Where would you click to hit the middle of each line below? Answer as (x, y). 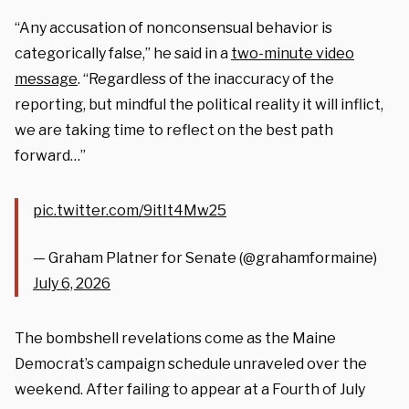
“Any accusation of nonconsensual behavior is (173, 27)
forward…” (50, 155)
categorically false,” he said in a (123, 53)
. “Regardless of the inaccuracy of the (206, 79)
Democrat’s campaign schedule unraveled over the (191, 363)
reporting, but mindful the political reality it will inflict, (199, 104)
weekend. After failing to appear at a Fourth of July (190, 389)
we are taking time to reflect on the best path (174, 130)
